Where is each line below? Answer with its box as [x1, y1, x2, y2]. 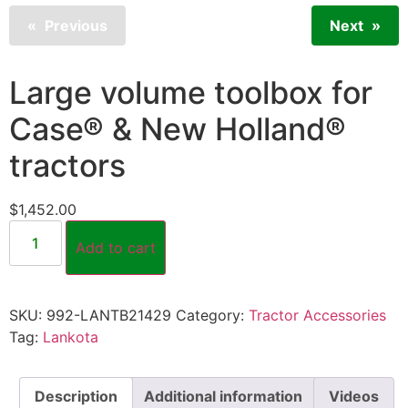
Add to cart [76, 238, 157, 257]
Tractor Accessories [249, 305, 386, 324]
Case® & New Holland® [9, 109, 346, 148]
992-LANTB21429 [46, 305, 171, 324]
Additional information [144, 386, 302, 405]
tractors [9, 146, 126, 184]
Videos [329, 386, 379, 405]
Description [35, 386, 117, 405]
